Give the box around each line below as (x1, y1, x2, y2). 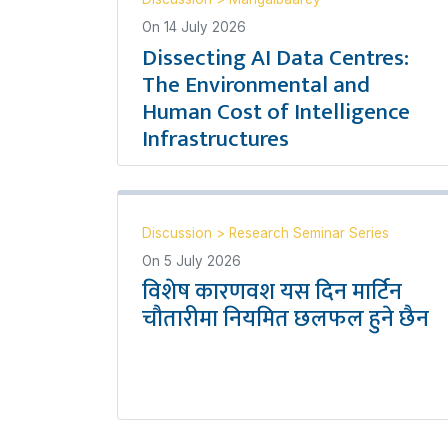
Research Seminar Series (229, 225, 389, 241)
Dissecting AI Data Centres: (142, 39, 409, 77)
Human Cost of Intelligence (142, 93, 410, 131)
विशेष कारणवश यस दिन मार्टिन (142, 273, 402, 311)
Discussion (142, 225, 216, 241)
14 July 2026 (164, 19, 246, 35)
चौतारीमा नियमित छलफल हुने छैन (142, 300, 429, 338)
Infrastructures (142, 120, 289, 158)
